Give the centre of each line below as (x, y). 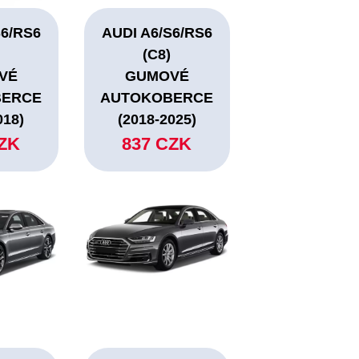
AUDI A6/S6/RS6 (157, 33)
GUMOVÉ (157, 77)
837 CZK (157, 144)
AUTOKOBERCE (157, 98)
